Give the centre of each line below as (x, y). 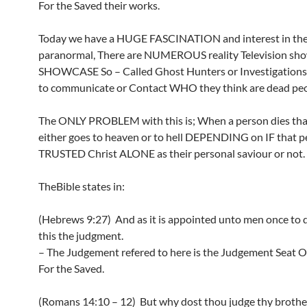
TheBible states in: (82, 186)
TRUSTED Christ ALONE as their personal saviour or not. (172, 153)
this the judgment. (81, 235)
